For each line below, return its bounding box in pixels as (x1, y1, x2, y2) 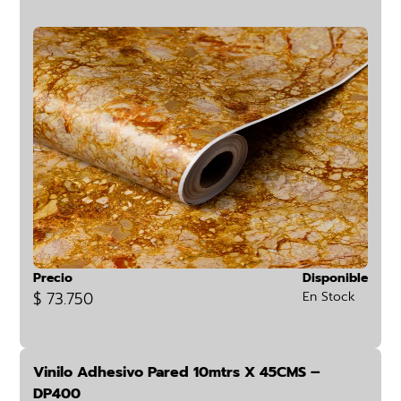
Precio (33, 269, 73, 287)
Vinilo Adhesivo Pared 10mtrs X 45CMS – (33, 362, 321, 383)
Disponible (302, 269, 368, 287)
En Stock (302, 287, 355, 306)
